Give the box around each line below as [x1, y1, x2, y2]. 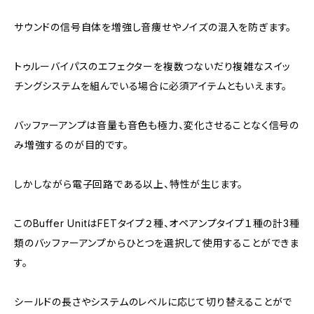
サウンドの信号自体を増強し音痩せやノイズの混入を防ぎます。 [14, 21, 292, 33]
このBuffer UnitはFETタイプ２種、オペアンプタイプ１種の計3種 [14, 217, 300, 229]
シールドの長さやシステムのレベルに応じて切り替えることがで [14, 296, 293, 308]
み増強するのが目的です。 [14, 139, 129, 151]
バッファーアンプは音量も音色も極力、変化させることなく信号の [14, 119, 299, 131]
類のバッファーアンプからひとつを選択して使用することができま [14, 237, 299, 249]
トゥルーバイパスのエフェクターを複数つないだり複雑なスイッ [14, 60, 292, 72]
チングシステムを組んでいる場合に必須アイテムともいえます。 [14, 80, 288, 92]
